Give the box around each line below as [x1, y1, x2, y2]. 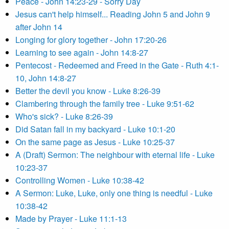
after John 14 [15, 21, 62, 33]
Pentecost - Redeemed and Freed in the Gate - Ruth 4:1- [15, 59, 219, 71]
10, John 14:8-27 [15, 72, 76, 84]
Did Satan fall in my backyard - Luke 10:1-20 [15, 123, 175, 135]
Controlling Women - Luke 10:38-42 [15, 174, 144, 186]
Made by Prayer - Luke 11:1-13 [15, 213, 127, 224]
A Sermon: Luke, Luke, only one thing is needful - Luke [15, 187, 213, 199]
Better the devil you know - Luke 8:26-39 [15, 85, 161, 97]
